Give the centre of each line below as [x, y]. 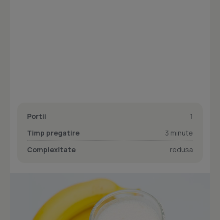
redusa [181, 150]
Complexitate [51, 150]
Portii [37, 116]
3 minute [179, 133]
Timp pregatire [53, 133]
